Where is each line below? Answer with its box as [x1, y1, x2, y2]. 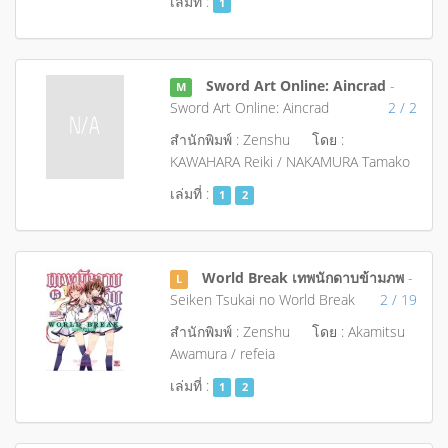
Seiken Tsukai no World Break [169, 290, 355, 309]
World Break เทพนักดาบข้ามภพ [202, 268, 405, 287]
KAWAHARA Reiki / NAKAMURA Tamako [169, 152, 410, 171]
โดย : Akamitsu [311, 322, 405, 341]
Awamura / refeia [169, 344, 275, 363]
